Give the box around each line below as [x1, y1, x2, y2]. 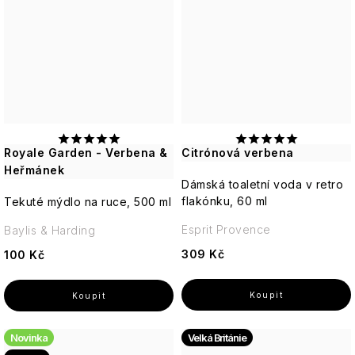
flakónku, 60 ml [181, 194, 268, 208]
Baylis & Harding [4, 223, 95, 238]
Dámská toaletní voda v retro [181, 177, 343, 192]
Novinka [10, 331, 48, 345]
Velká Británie [188, 331, 246, 345]
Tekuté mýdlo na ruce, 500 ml [4, 195, 171, 209]
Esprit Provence [181, 223, 271, 237]
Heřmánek [4, 163, 64, 177]
